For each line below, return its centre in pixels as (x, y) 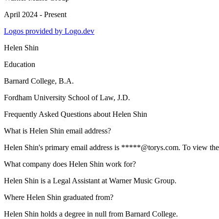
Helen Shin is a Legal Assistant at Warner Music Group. (90, 181)
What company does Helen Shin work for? (70, 164)
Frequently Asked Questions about (58, 114)
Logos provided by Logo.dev (49, 31)
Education (20, 64)
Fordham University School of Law (59, 98)
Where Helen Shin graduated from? (59, 197)
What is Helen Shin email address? (57, 131)
